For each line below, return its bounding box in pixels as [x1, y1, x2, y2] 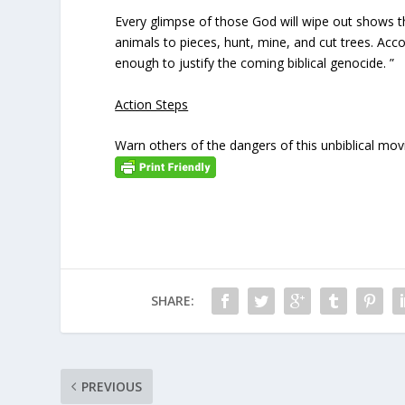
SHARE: [150, 292, 194, 310]
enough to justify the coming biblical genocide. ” [115, 54, 395, 72]
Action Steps [115, 95, 189, 113]
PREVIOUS [81, 378, 143, 396]
